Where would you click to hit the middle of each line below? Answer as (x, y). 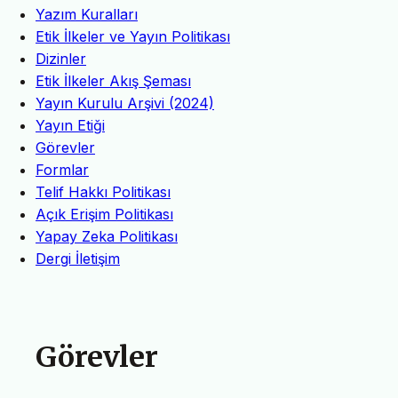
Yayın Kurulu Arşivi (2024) (125, 103)
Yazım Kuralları (87, 15)
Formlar (62, 170)
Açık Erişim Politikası (104, 215)
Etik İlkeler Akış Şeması (113, 81)
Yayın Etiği (70, 126)
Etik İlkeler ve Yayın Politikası (133, 37)
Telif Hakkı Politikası (103, 192)
